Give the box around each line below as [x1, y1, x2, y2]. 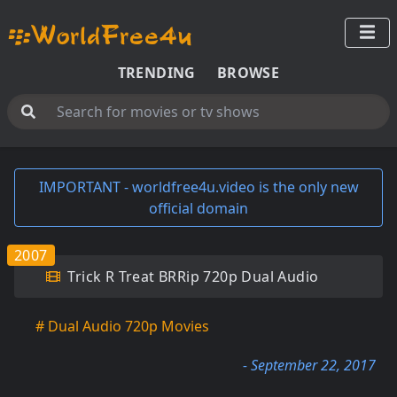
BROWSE [216, 63, 280, 82]
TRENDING [117, 63, 196, 82]
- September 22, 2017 [243, 355, 376, 375]
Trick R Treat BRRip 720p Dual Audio [64, 267, 319, 286]
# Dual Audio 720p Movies [35, 316, 209, 336]
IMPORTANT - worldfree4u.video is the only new [38, 177, 359, 197]
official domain [149, 198, 248, 218]
